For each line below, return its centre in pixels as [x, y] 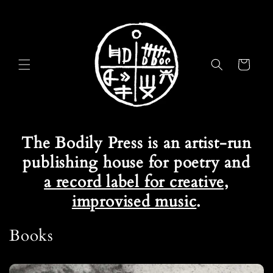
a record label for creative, [136, 182]
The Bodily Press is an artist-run [136, 143]
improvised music [134, 201]
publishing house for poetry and [136, 162]
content [35, 19]
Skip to [34, 8]
